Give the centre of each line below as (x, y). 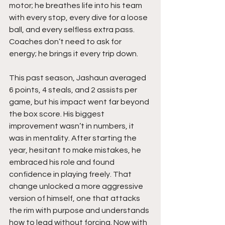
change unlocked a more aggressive (77, 187)
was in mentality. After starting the (74, 138)
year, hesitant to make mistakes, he (76, 150)
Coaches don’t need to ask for (66, 42)
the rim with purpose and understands (80, 211)
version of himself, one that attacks (75, 199)
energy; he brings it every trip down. (74, 54)
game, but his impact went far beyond (80, 102)
